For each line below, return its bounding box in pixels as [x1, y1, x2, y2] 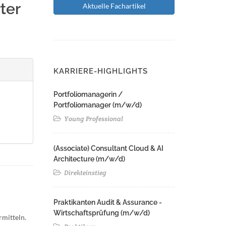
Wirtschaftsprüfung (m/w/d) [53, 209, 150, 217]
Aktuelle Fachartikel [82, 2, 146, 10]
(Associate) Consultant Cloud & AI [53, 144, 163, 152]
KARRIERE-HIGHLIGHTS [53, 67, 148, 76]
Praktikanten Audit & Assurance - [53, 198, 162, 206]
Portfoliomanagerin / [53, 90, 123, 98]
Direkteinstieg [63, 168, 106, 177]
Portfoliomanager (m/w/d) [53, 101, 142, 109]
